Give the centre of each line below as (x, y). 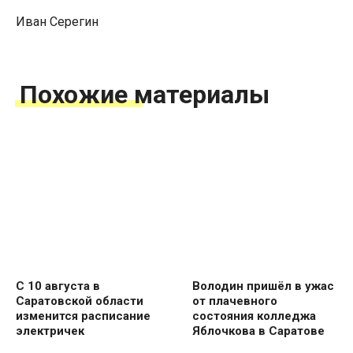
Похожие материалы (145, 94)
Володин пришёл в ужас (263, 286)
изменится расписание (83, 316)
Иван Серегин (57, 21)
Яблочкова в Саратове (258, 331)
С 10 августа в (58, 286)
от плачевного (235, 301)
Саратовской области (80, 301)
